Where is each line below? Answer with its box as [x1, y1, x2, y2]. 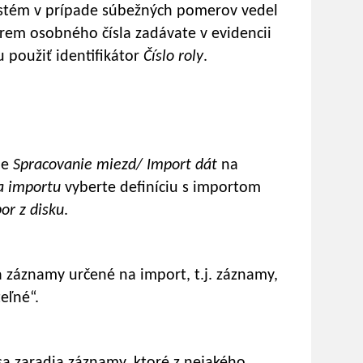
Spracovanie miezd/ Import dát [13, 157, 221, 174]
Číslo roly [143, 49, 203, 66]
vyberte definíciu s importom [65, 180, 261, 197]
